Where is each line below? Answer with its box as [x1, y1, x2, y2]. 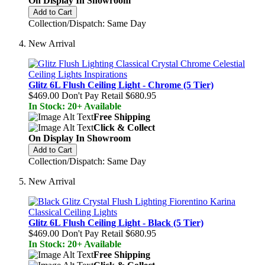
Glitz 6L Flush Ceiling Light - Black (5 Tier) [28, 218, 203, 228]
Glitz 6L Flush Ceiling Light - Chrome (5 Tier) [28, 80, 214, 90]
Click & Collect [93, 122, 155, 132]
